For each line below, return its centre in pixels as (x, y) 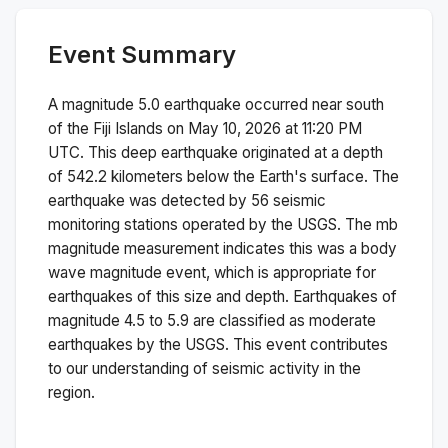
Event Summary (142, 54)
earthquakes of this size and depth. (168, 296)
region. (71, 392)
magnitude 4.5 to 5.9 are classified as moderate (212, 320)
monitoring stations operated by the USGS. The (212, 224)
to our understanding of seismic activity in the (204, 368)
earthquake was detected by (149, 200)
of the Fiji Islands (105, 128)
